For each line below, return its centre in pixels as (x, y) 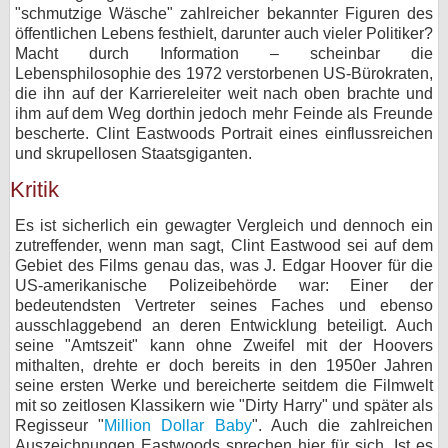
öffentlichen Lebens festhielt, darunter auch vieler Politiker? (224, 33)
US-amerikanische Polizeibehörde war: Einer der (224, 285)
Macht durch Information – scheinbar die (224, 53)
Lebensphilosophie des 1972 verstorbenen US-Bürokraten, (224, 73)
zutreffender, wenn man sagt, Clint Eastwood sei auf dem (224, 245)
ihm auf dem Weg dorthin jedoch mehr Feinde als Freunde (224, 113)
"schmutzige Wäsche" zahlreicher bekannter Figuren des (224, 13)
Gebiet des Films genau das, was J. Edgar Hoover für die (224, 265)
